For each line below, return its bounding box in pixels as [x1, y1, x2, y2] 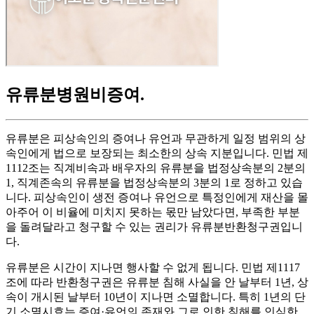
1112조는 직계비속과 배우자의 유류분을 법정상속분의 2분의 [6, 162, 306, 175]
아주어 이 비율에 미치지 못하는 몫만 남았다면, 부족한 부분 [6, 206, 300, 219]
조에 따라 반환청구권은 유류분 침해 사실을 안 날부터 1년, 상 [6, 276, 308, 289]
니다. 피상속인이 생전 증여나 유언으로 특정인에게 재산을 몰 [6, 191, 308, 204]
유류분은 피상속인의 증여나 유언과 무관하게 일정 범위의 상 [6, 132, 306, 145]
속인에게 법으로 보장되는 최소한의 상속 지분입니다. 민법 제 [6, 147, 308, 160]
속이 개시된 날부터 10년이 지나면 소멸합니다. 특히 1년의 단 [6, 291, 306, 303]
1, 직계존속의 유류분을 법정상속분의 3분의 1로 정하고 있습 [6, 177, 303, 189]
